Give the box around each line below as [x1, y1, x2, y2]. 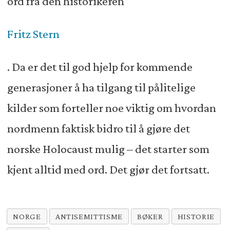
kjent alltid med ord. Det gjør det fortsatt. [7, 162, 209, 176]
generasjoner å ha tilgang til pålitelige [7, 80, 196, 94]
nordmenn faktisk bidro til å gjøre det [7, 121, 190, 135]
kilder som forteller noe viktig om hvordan [7, 101, 216, 114]
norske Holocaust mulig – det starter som [7, 142, 209, 156]
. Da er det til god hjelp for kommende [7, 60, 193, 73]
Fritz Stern [7, 27, 60, 41]
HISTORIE [177, 212, 215, 221]
